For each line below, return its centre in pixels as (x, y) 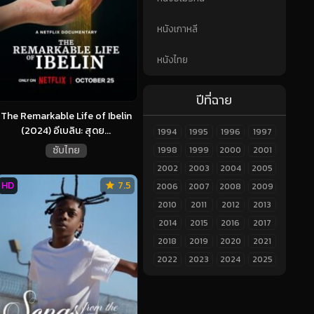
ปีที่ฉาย (214, 100)
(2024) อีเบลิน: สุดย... (66, 131)
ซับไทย (66, 151)
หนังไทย (172, 60)
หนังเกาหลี (177, 29)
